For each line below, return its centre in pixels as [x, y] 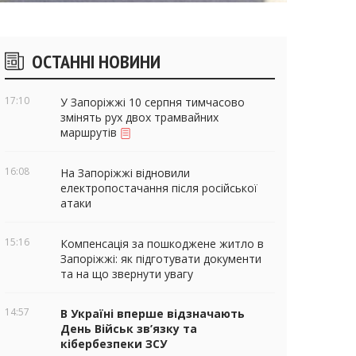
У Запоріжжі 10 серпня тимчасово [153, 102]
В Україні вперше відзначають [153, 314]
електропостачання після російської [159, 188]
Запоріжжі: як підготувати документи [161, 258]
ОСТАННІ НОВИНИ [96, 61]
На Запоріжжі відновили [125, 172]
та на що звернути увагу [127, 273]
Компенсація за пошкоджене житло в [162, 243]
